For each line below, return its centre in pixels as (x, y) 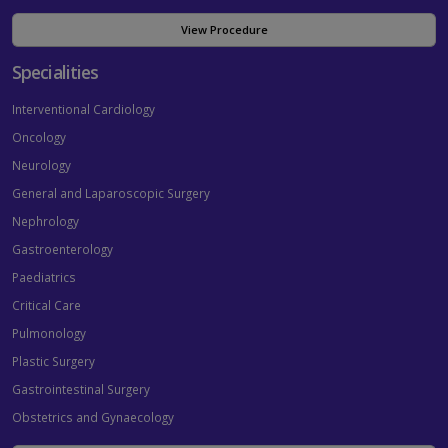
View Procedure (224, 30)
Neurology (41, 165)
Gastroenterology (62, 249)
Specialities (55, 72)
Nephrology (45, 221)
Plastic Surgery (53, 361)
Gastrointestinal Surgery (81, 389)
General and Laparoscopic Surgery (111, 193)
